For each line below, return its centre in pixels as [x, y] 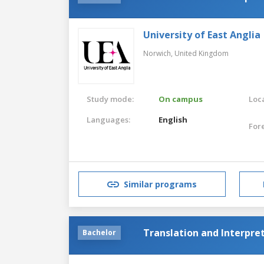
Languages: [108, 119]
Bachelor [99, 232]
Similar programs [160, 184]
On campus [181, 99]
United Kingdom [202, 53]
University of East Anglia [202, 34]
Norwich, [159, 53]
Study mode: [110, 99]
